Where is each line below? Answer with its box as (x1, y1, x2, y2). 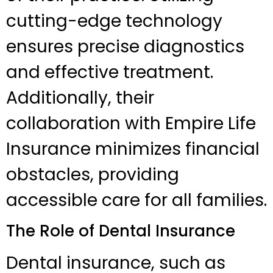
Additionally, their (6, 85, 154, 110)
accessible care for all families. (6, 188, 267, 212)
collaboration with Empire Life (6, 111, 256, 135)
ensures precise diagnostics (6, 34, 244, 58)
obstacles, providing (6, 162, 179, 186)
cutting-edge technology (6, 9, 222, 33)
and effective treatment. (6, 60, 213, 84)
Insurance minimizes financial (6, 136, 260, 161)
